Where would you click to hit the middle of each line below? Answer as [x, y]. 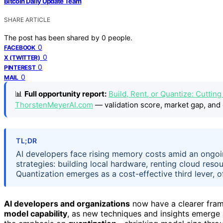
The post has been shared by [53, 37]
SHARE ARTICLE [27, 19]
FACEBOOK [20, 47]
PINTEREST [20, 67]
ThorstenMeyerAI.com [54, 105]
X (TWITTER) [22, 57]
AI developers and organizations [67, 204]
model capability [36, 214]
